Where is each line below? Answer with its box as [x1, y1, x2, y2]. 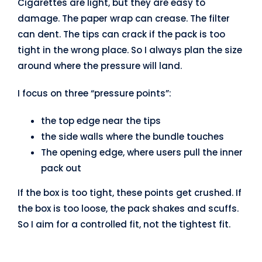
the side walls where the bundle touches [40, 130, 224, 143]
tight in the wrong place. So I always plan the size [17, 44, 242, 57]
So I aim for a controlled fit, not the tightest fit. [17, 218, 230, 231]
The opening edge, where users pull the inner [40, 146, 243, 159]
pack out [40, 162, 81, 175]
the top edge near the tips [40, 115, 161, 127]
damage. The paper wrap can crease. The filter [17, 12, 230, 25]
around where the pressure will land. [17, 60, 182, 73]
